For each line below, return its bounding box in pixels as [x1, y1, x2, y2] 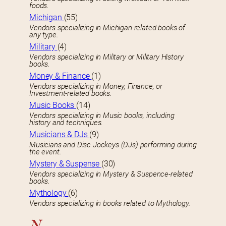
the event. [29, 147, 62, 157]
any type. [29, 30, 59, 40]
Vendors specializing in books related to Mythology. [29, 199, 191, 208]
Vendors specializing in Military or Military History [29, 52, 184, 62]
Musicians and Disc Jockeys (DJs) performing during [29, 140, 197, 150]
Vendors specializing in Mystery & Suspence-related [29, 169, 193, 179]
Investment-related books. [29, 89, 112, 98]
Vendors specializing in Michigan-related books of [29, 23, 185, 33]
